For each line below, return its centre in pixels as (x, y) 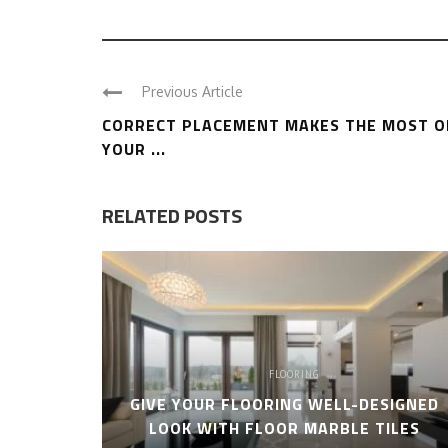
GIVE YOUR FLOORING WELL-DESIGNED (284, 404)
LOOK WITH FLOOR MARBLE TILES (284, 428)
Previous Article (192, 91)
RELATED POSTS (172, 215)
